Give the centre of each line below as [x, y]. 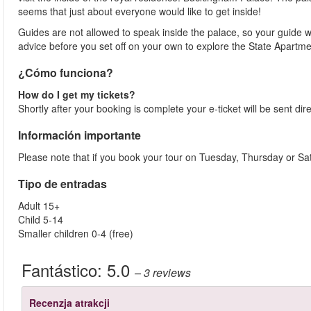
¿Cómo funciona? [66, 73]
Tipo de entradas [62, 184]
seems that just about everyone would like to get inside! [141, 11]
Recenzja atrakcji [69, 303]
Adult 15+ [39, 205]
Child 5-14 [41, 219]
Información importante [79, 135]
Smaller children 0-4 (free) [76, 233]
